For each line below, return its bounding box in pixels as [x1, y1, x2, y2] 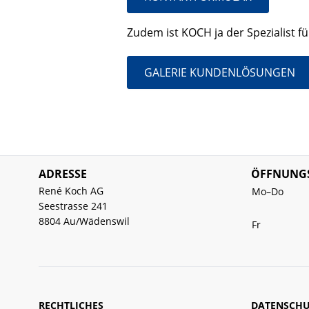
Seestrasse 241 [39, 199, 108, 212]
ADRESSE [39, 166, 87, 181]
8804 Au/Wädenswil [39, 215, 130, 228]
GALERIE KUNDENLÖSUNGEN [144, 65, 295, 80]
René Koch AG [39, 184, 103, 197]
